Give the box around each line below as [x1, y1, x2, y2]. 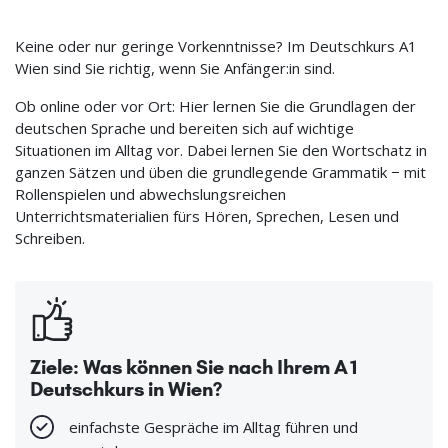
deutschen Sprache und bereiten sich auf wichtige [15, 118, 354, 139]
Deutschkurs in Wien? [30, 377, 222, 402]
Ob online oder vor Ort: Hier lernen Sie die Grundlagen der [15, 96, 416, 117]
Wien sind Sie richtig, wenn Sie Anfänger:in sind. [15, 58, 335, 79]
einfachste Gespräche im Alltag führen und [69, 417, 358, 438]
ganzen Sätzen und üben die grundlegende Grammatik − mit [15, 162, 426, 183]
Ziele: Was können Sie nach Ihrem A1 [30, 355, 360, 380]
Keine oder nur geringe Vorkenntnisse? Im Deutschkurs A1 [15, 36, 417, 57]
